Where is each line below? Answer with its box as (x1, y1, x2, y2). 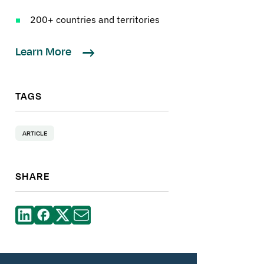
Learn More (15, 44, 74, 60)
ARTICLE (22, 128, 47, 138)
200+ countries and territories (30, 14, 160, 26)
